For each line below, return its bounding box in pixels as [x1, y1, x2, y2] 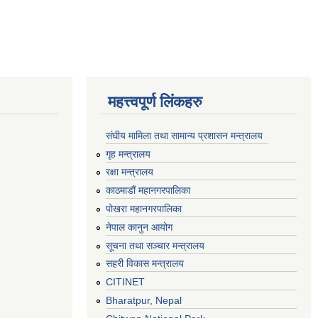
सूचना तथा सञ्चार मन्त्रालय [106, 239, 204, 251]
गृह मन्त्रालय [106, 148, 150, 160]
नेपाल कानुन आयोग [106, 221, 172, 233]
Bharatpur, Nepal [106, 294, 182, 306]
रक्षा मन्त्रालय [106, 166, 153, 178]
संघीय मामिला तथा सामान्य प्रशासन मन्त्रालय [106, 129, 263, 141]
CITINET [106, 276, 145, 288]
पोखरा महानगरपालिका [106, 202, 182, 214]
